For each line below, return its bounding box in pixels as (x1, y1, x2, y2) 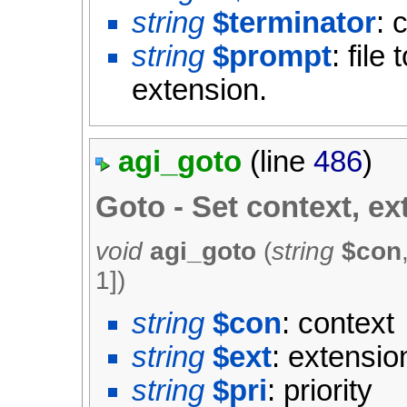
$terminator (213, 6, 377, 40)
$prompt (213, 40, 333, 74)
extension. (132, 74, 268, 107)
